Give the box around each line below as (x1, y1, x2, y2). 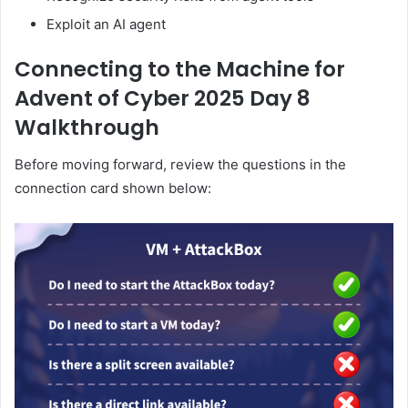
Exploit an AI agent (46, 15, 166, 34)
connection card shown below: (15, 178, 211, 197)
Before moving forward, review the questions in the (15, 155, 346, 173)
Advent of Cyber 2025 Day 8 (15, 84, 311, 114)
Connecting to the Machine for (15, 55, 345, 85)
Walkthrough (15, 113, 159, 143)
